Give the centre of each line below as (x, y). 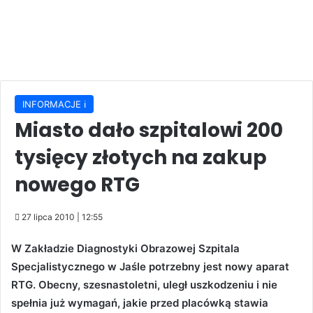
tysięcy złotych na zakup (141, 158)
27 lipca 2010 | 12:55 (62, 217)
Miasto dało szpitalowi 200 (149, 131)
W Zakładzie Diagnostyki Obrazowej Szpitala (125, 249)
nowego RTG (77, 185)
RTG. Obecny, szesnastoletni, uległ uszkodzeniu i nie (144, 285)
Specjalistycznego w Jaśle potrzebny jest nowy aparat (150, 267)
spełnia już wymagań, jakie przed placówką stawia (140, 303)
